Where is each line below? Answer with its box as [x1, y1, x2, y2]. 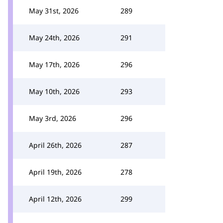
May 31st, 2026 [29, 6, 79, 15]
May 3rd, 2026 [29, 113, 76, 123]
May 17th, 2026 [29, 60, 80, 69]
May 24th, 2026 [29, 33, 80, 42]
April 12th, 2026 [29, 194, 82, 204]
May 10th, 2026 [29, 87, 80, 96]
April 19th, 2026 [29, 167, 82, 177]
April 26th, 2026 [29, 140, 82, 150]
